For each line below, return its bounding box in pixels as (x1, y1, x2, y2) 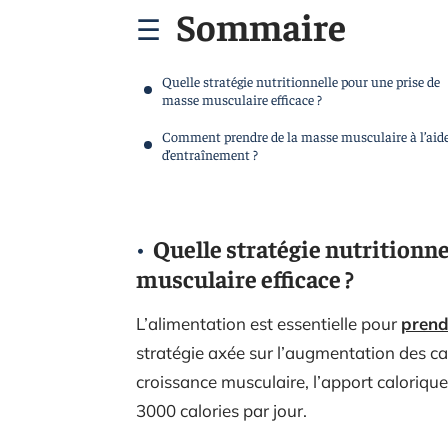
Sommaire (176, 2, 346, 49)
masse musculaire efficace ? (162, 90, 322, 108)
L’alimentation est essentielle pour (136, 313, 401, 334)
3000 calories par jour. (136, 400, 311, 421)
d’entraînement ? (162, 145, 258, 163)
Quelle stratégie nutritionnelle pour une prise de (162, 72, 440, 90)
